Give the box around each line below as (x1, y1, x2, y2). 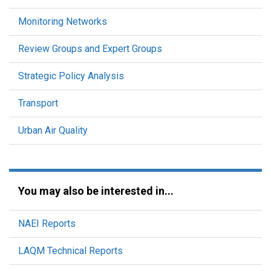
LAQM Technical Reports (18, 245, 123, 256)
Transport (18, 97, 58, 109)
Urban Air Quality (18, 125, 88, 136)
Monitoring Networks (18, 16, 107, 27)
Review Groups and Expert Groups (18, 43, 162, 54)
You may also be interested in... (18, 184, 174, 197)
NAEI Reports (18, 218, 76, 229)
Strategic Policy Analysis (18, 70, 124, 82)
